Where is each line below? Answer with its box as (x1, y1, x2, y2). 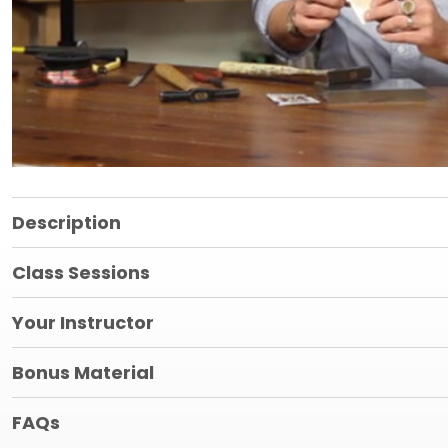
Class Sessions (12, 259, 150, 285)
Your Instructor (12, 309, 154, 335)
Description (12, 209, 121, 235)
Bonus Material (12, 359, 154, 385)
